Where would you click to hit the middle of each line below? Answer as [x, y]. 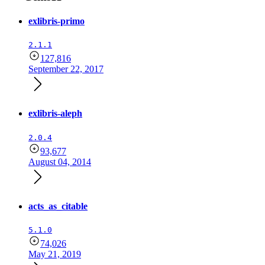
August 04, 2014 [60, 161]
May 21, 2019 [55, 254]
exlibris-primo [56, 21]
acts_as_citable [58, 206]
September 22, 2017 [66, 69]
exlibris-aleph [55, 114]
